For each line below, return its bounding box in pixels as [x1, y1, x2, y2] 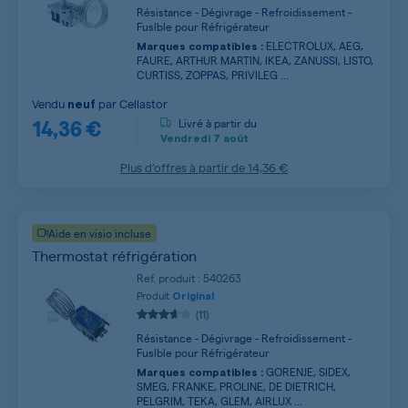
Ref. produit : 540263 [137, 270, 241, 285]
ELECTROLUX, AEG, [263, 38, 363, 53]
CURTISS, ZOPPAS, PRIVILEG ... [137, 67, 289, 82]
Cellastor [119, 96, 168, 111]
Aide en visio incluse [48, 226, 151, 240]
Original [172, 291, 214, 301]
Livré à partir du [178, 115, 257, 130]
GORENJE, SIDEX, [263, 364, 351, 379]
